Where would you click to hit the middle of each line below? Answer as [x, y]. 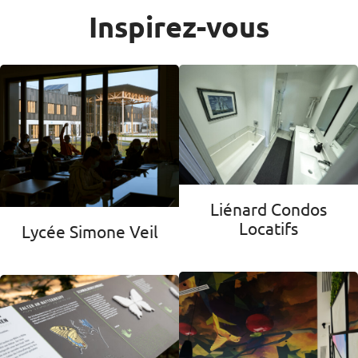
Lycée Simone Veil [89, 231]
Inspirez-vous [179, 27]
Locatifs [268, 227]
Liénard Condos [268, 208]
